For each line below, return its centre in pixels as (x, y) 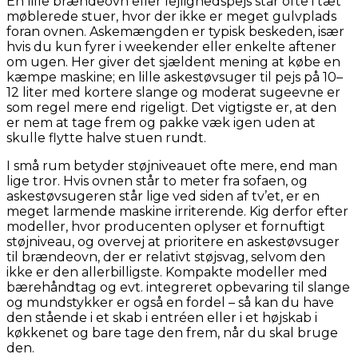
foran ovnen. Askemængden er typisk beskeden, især (175, 32)
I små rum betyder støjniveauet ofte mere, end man (172, 166)
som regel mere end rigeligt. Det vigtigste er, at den (171, 108)
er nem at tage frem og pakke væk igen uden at (161, 123)
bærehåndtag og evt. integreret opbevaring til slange (178, 288)
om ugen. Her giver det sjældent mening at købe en (173, 62)
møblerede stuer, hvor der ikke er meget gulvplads (171, 17)
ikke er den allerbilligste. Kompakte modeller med (167, 272)
